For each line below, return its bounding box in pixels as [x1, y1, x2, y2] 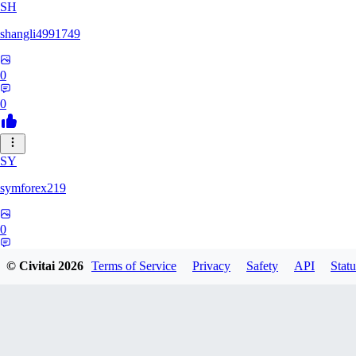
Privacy [192, 259, 230, 273]
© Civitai [6, 259, 58, 273]
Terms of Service [91, 259, 176, 273]
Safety [246, 259, 278, 273]
